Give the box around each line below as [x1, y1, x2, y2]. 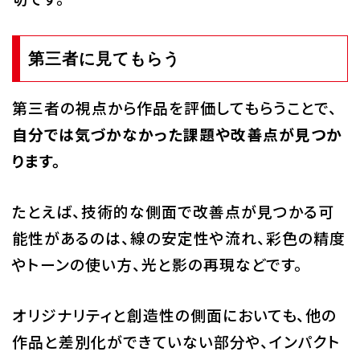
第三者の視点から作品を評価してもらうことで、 [11, 96, 337, 119]
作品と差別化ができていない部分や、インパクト [11, 330, 341, 353]
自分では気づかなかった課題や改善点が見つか [11, 123, 342, 145]
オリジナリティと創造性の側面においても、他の [11, 304, 337, 326]
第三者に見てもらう [27, 50, 180, 68]
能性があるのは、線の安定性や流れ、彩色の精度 [11, 227, 346, 249]
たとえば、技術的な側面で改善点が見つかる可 [11, 200, 334, 223]
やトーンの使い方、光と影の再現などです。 [11, 253, 303, 276]
